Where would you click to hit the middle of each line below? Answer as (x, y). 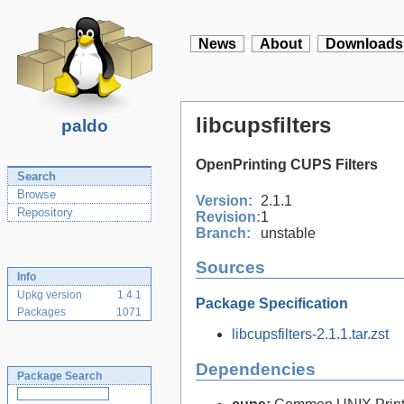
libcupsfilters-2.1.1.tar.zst (310, 334)
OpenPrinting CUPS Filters (287, 165)
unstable (288, 233)
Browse (37, 194)
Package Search (60, 376)
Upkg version (50, 295)
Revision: (228, 216)
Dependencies (256, 369)
